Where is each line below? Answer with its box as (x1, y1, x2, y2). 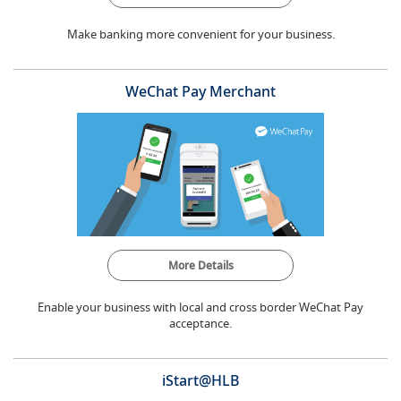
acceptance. (169, 315, 232, 331)
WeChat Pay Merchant (125, 81, 276, 101)
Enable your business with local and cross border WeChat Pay (38, 299, 363, 315)
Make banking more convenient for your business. (66, 26, 335, 42)
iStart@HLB (161, 371, 240, 390)
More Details (167, 258, 234, 273)
